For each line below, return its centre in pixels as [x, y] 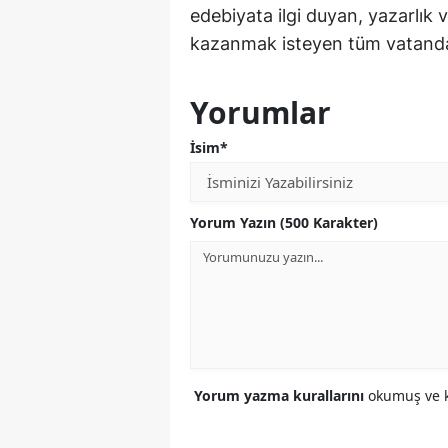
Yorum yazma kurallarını [281, 396]
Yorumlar [260, 113]
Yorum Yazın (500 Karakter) [284, 223]
